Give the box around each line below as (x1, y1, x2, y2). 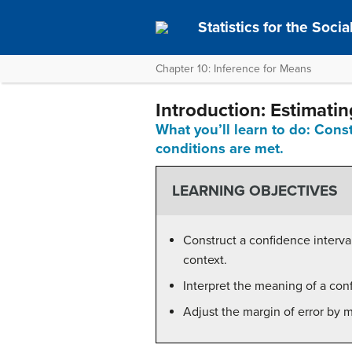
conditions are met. (156, 140, 284, 157)
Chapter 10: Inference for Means (156, 62, 312, 75)
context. (183, 251, 227, 268)
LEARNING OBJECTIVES (171, 181, 338, 200)
